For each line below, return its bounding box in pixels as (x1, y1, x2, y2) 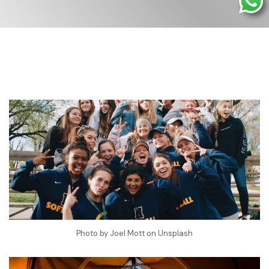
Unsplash (158, 228, 193, 238)
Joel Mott (110, 228, 145, 238)
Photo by (76, 228, 110, 238)
